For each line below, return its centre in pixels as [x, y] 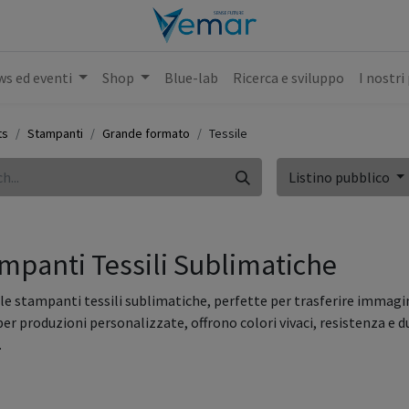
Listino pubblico [340, 177]
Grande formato [146, 133]
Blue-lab [191, 78]
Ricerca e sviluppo [288, 78]
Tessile [228, 133]
